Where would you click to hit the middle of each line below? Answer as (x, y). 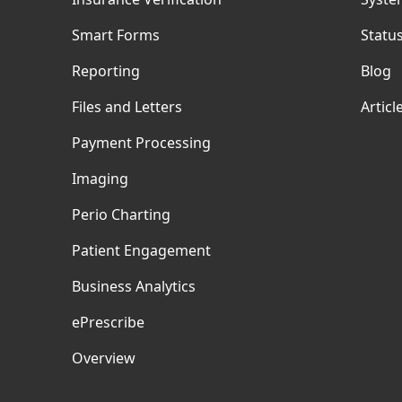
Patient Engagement (141, 250)
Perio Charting (121, 214)
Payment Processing (141, 143)
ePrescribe (108, 322)
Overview (104, 358)
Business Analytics (134, 286)
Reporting (106, 71)
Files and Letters (127, 107)
